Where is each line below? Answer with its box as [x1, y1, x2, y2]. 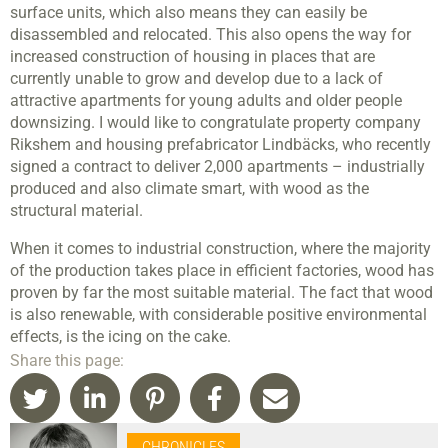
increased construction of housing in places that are [10, 47, 375, 67]
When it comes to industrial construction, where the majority [10, 239, 431, 259]
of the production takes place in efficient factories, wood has [10, 261, 434, 281]
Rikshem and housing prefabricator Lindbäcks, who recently [10, 135, 431, 155]
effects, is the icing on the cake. [10, 327, 231, 347]
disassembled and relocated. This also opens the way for [10, 25, 411, 45]
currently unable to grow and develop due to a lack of [10, 69, 383, 89]
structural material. [10, 201, 143, 221]
